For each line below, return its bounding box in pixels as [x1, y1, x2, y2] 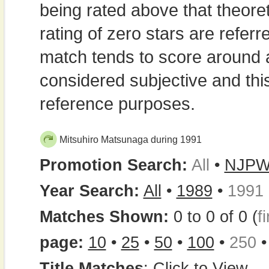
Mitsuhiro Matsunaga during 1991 [59, 134, 202, 145]
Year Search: [39, 182, 139, 200]
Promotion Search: [39, 156, 187, 174]
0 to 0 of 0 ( [173, 208, 258, 226]
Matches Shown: [39, 208, 174, 226]
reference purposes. [39, 94, 195, 113]
